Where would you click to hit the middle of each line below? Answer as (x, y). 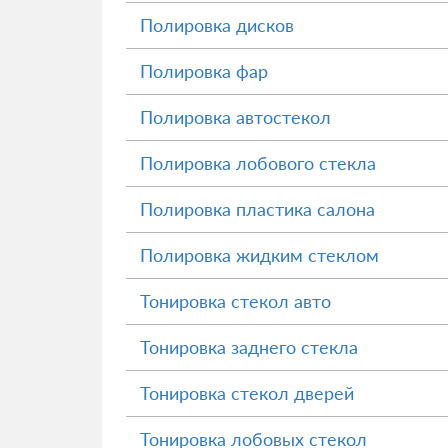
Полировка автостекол (235, 117)
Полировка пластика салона (257, 209)
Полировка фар (204, 71)
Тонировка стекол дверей (247, 393)
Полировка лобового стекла (258, 163)
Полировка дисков (217, 25)
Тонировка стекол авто (235, 301)
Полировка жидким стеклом (259, 255)
